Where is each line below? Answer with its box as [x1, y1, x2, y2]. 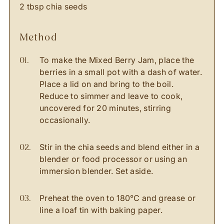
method [28, 30, 57, 43]
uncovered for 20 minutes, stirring [39, 103, 171, 113]
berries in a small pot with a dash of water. [39, 67, 202, 77]
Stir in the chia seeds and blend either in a [39, 142, 200, 152]
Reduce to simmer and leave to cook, [39, 91, 183, 101]
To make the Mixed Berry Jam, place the [39, 55, 194, 65]
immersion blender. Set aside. [39, 166, 153, 176]
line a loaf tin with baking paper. [39, 205, 162, 215]
